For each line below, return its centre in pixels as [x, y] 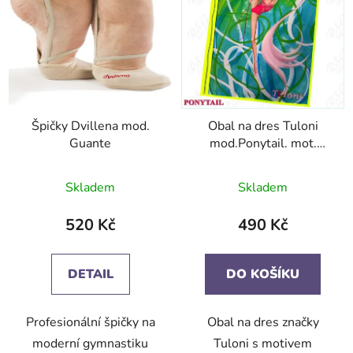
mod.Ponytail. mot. [263, 144]
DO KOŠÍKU [263, 275]
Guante [90, 144]
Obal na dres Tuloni [263, 126]
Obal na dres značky [263, 323]
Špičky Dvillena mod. [90, 126]
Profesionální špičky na [90, 323]
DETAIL [90, 275]
